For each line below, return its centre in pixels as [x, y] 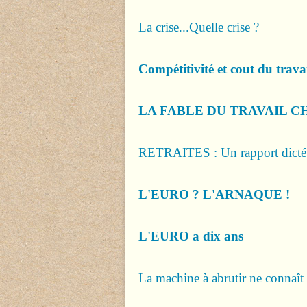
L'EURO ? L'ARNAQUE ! [214, 194]
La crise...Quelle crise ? [199, 27]
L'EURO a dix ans [191, 236]
